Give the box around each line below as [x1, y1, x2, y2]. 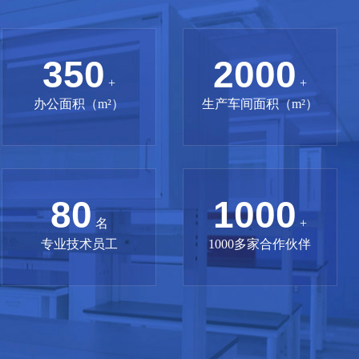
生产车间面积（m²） [201, 97, 318, 111]
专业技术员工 [40, 237, 118, 251]
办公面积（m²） [34, 97, 125, 111]
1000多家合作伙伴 [208, 237, 312, 251]
